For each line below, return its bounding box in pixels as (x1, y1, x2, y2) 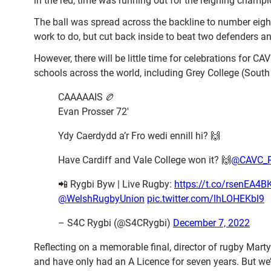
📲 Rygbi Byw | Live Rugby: (58, 178, 174, 190)
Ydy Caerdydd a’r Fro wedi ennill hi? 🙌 (58, 130, 220, 142)
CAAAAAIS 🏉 (58, 91, 115, 103)
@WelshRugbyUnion (58, 193, 145, 204)
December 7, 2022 (173, 217, 250, 229)
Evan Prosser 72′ (58, 106, 129, 117)
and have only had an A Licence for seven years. (34, 256, 239, 267)
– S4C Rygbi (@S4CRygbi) (58, 217, 173, 229)
